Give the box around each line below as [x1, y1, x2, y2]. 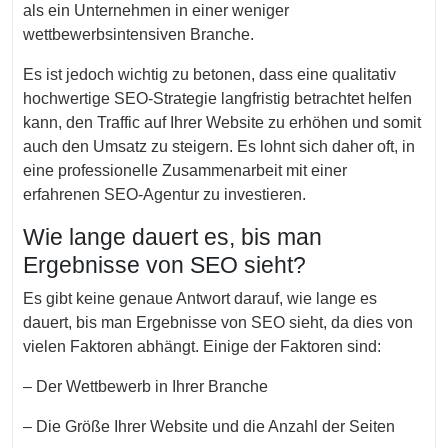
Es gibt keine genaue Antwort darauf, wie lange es [23, 290, 377, 307]
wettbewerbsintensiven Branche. [23, 26, 254, 43]
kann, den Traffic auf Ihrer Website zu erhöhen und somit [23, 114, 421, 131]
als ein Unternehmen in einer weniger [23, 2, 289, 19]
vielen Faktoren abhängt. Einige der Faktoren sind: [23, 338, 381, 355]
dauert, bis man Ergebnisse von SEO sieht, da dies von [23, 314, 413, 331]
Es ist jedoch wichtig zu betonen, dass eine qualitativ [23, 66, 396, 83]
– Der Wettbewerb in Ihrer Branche [23, 378, 268, 395]
